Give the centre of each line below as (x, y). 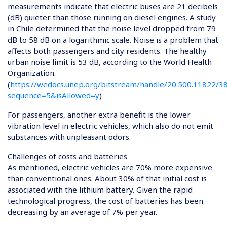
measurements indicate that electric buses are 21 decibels (113, 6)
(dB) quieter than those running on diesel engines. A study (112, 17)
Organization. (32, 73)
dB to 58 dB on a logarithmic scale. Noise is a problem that (113, 40)
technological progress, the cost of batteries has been (105, 201)
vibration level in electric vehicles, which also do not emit (110, 126)
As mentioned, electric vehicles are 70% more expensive (110, 167)
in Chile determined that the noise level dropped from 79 (112, 28)
